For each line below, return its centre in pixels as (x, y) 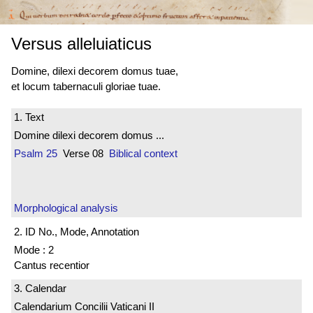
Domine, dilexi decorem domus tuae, (95, 71)
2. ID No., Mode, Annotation (77, 231)
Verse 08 (83, 154)
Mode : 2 (34, 249)
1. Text (29, 117)
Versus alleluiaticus (81, 44)
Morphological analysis (66, 208)
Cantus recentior (52, 265)
